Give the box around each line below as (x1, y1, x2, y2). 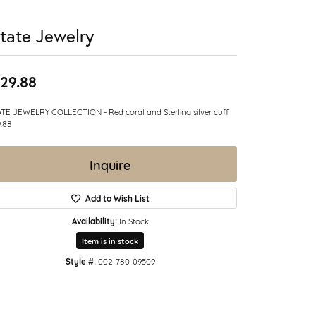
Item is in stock (82, 235, 138, 247)
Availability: (71, 214, 117, 227)
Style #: (65, 255, 96, 267)
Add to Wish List (85, 192, 150, 205)
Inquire (90, 154, 130, 174)
